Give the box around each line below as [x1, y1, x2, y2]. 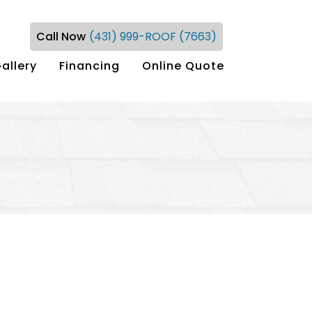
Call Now [36, 28, 86, 45]
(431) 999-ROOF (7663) [89, 28, 217, 45]
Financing [59, 57, 120, 74]
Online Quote [142, 57, 224, 74]
